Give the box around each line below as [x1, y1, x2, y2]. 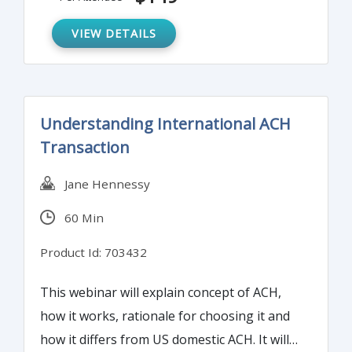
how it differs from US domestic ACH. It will [40, 330, 289, 348]
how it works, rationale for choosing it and [40, 306, 290, 324]
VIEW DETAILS [71, 26, 156, 42]
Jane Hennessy [55, 175, 150, 192]
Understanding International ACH [40, 113, 291, 135]
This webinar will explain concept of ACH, [40, 283, 281, 301]
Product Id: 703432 [40, 244, 147, 261]
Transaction [40, 137, 130, 159]
